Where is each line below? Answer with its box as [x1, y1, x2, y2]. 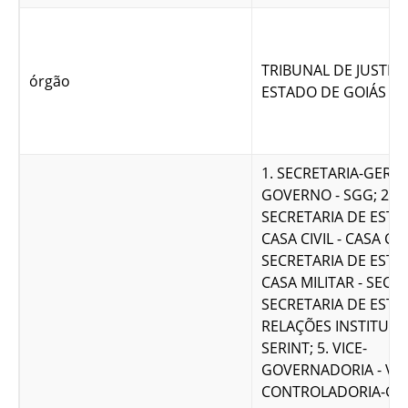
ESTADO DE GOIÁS [261, 82, 386, 103]
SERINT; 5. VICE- [261, 338, 367, 359]
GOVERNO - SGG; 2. [261, 185, 393, 206]
